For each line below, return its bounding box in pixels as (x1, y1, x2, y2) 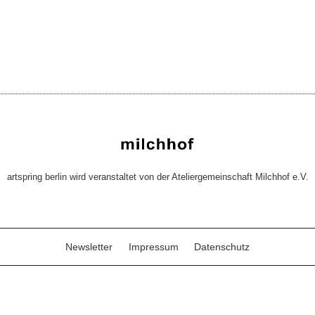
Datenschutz (194, 240, 250, 252)
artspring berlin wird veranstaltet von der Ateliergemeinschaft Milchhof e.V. (6, 172, 309, 183)
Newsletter (65, 240, 112, 252)
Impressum (128, 240, 179, 252)
